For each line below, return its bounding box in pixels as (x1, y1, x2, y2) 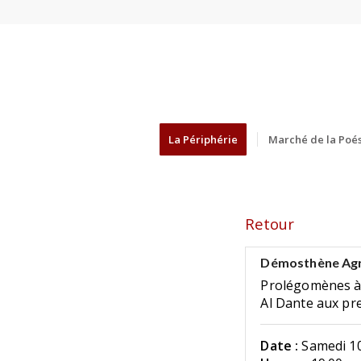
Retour (245, 213, 294, 234)
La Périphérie (168, 132, 238, 147)
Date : (260, 337, 299, 355)
